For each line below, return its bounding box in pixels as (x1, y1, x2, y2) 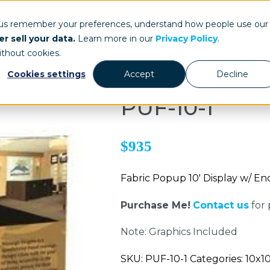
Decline (216, 69, 248, 80)
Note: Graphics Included (120, 226, 237, 238)
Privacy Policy (155, 33, 218, 44)
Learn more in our (75, 33, 155, 44)
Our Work (197, 38, 245, 50)
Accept (124, 69, 154, 80)
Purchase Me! (120, 199, 190, 211)
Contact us (192, 199, 249, 211)
